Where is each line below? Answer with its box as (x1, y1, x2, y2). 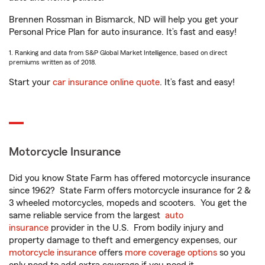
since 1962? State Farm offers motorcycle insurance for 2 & (9, 186, 251, 195)
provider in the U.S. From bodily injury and (49, 223, 224, 232)
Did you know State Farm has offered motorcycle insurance (9, 173, 250, 183)
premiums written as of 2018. (9, 59, 96, 66)
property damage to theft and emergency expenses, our (9, 235, 237, 245)
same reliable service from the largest (9, 211, 165, 220)
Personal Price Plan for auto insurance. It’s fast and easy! (9, 27, 237, 37)
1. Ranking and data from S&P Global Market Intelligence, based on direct (9, 49, 227, 56)
